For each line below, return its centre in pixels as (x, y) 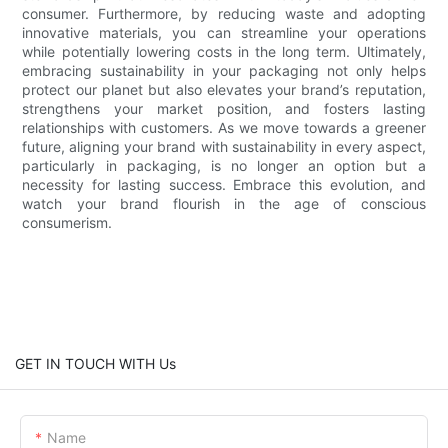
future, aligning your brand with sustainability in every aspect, (224, 146)
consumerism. (67, 222)
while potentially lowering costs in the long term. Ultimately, (224, 51)
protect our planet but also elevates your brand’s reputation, (224, 89)
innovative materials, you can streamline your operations (224, 32)
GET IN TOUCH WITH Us (95, 363)
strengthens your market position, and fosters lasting (224, 108)
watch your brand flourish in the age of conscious (224, 203)
